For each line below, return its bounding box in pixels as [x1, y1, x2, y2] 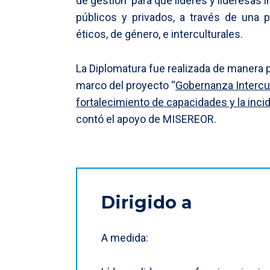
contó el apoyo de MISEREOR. [76, 112, 216, 125]
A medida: [101, 231, 148, 245]
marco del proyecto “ [76, 78, 175, 92]
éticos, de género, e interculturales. [76, 28, 243, 41]
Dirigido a [101, 192, 192, 213]
